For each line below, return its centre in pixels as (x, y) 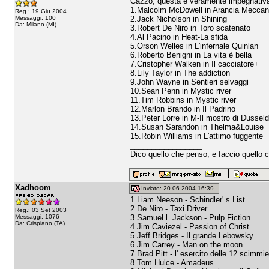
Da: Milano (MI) (36, 24)
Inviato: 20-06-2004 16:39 (179, 189)
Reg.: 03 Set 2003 (41, 210)
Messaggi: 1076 (37, 216)
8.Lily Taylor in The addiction (180, 73)
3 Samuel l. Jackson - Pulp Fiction (190, 218)
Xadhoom (33, 188)
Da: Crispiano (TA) (40, 223)
